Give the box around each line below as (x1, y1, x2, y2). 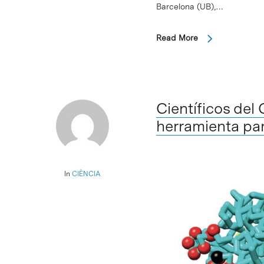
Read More (156, 33, 198, 43)
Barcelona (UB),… (156, 2, 223, 12)
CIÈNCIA (72, 170, 101, 179)
